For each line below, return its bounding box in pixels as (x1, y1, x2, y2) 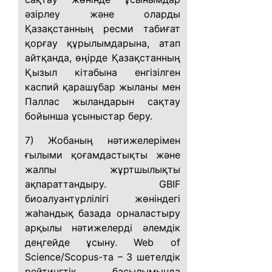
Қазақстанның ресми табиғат (25, 22, 180, 35)
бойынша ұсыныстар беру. (25, 110, 152, 122)
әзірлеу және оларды (25, 8, 180, 20)
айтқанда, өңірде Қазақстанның (25, 52, 180, 64)
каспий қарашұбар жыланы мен (25, 81, 180, 93)
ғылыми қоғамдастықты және (25, 149, 180, 161)
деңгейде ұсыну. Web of (25, 236, 180, 248)
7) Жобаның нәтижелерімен (25, 134, 180, 146)
